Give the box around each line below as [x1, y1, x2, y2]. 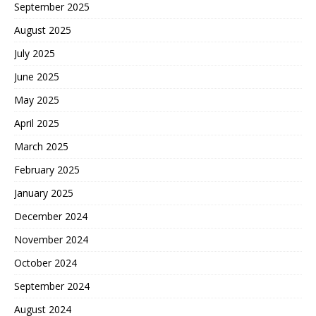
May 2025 [14, 93, 59, 107]
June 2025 [14, 70, 59, 83]
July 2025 [14, 47, 55, 60]
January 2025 [14, 186, 73, 200]
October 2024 [14, 256, 77, 269]
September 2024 [14, 279, 90, 293]
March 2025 [14, 140, 68, 153]
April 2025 [14, 116, 59, 130]
